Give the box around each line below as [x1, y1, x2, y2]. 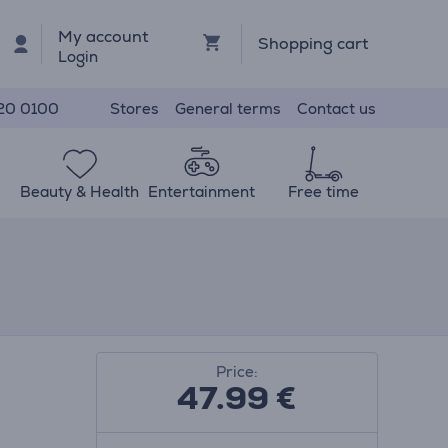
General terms [175, 98, 281, 118]
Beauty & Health [20, 182, 140, 201]
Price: [215, 362, 258, 381]
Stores [110, 98, 159, 118]
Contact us [297, 98, 376, 118]
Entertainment [148, 182, 256, 201]
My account [58, 25, 149, 47]
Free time [287, 182, 359, 201]
